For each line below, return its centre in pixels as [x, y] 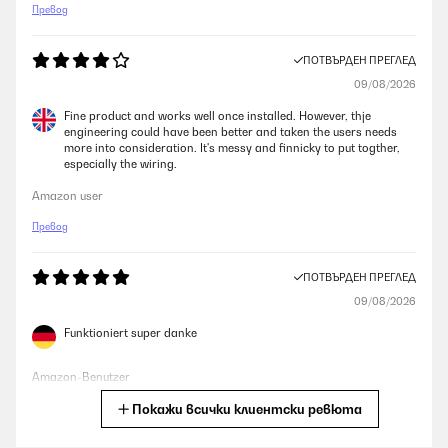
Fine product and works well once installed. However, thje [217, 116]
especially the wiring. [120, 164]
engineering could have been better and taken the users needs [230, 132]
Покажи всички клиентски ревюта [247, 409]
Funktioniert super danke [130, 333]
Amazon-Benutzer [81, 377]
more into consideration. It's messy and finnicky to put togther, [232, 148]
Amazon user [67, 196]
